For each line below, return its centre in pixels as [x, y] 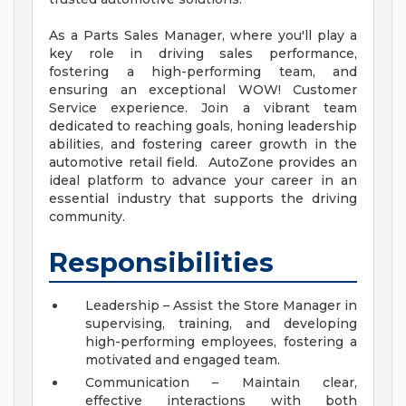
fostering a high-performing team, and [203, 72]
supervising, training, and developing [221, 324]
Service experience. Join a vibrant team [203, 108]
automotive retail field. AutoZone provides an [203, 163]
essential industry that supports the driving [203, 199]
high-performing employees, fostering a [221, 342]
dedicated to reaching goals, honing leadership [203, 126]
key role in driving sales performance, [203, 54]
